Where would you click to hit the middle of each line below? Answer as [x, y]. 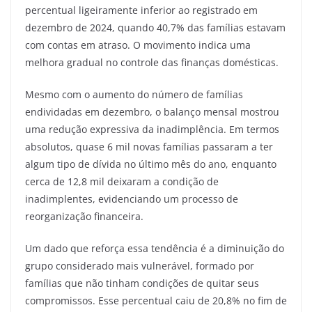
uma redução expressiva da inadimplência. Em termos [152, 129]
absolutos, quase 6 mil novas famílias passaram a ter [149, 146]
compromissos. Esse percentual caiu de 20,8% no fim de [156, 300]
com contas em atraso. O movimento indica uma [138, 45]
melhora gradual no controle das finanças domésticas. [152, 62]
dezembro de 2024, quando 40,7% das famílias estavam [155, 27]
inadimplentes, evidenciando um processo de [132, 198]
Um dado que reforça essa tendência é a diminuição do [155, 248]
